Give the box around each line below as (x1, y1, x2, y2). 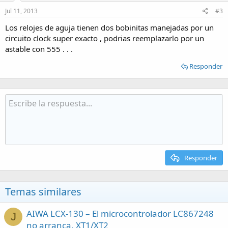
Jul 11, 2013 (5, 6, 38, 15)
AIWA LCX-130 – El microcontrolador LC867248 (26, 207, 214, 219)
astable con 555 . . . (5, 43, 73, 54)
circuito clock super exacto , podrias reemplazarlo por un (5, 33, 204, 43)
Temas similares (5, 184, 81, 198)
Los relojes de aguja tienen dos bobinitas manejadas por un (5, 22, 214, 33)
